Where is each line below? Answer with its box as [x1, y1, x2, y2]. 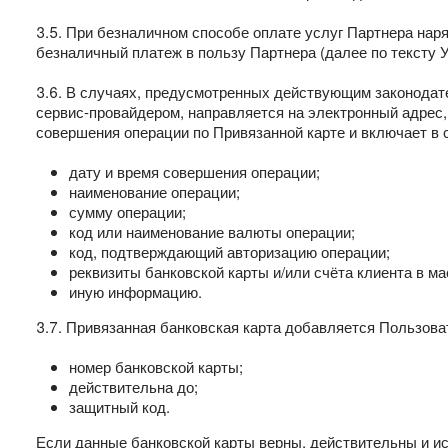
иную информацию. [69, 281, 202, 302]
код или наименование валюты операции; [69, 221, 355, 242]
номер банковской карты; [69, 356, 243, 377]
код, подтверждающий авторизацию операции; [69, 241, 390, 262]
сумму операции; [69, 201, 186, 222]
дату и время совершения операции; [69, 161, 320, 182]
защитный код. [69, 396, 170, 417]
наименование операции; [69, 181, 240, 202]
